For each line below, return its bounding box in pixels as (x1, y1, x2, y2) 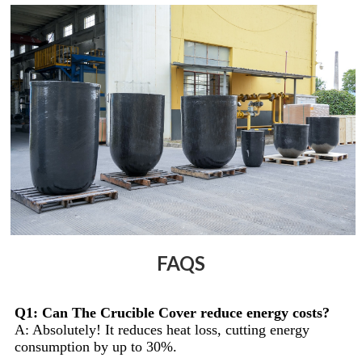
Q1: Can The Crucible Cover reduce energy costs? (15, 305, 330, 322)
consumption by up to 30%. (15, 339, 177, 356)
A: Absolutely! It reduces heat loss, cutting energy (15, 322, 309, 339)
